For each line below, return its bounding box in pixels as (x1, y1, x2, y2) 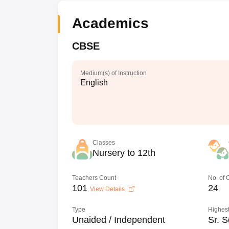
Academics (72, 15, 149, 31)
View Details (89, 186, 126, 193)
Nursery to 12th (92, 148, 155, 158)
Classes (92, 139, 115, 146)
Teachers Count (72, 174, 116, 181)
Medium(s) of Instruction (80, 70, 147, 77)
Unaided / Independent (72, 215, 165, 225)
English (80, 78, 108, 87)
